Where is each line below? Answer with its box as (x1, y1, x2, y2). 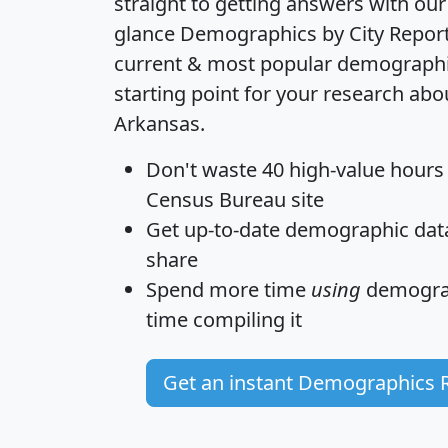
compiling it (188, 305, 302, 333)
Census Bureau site (146, 185, 324, 213)
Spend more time (146, 275, 311, 303)
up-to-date (184, 215, 280, 243)
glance (114, 19, 180, 47)
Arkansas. (114, 109, 205, 137)
